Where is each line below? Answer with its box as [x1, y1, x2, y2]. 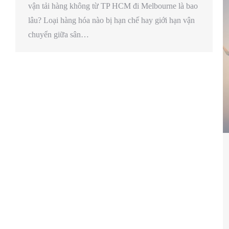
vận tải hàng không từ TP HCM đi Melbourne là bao [28, 2, 198, 11]
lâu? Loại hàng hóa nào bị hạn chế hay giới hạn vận [28, 16, 195, 25]
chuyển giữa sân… [28, 30, 89, 39]
